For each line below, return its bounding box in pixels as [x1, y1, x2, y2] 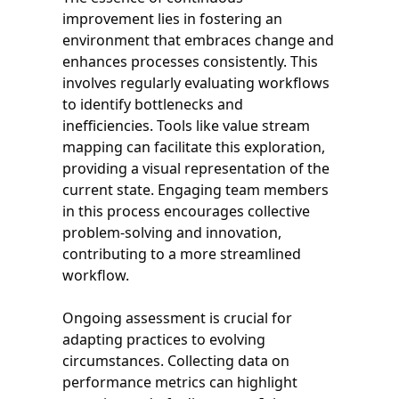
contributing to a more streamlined [62, 243, 301, 264]
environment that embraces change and [62, 29, 334, 50]
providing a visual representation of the [62, 158, 330, 178]
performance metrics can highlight [62, 371, 297, 392]
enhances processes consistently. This [62, 51, 318, 71]
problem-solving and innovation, [62, 222, 281, 242]
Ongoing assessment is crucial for [62, 307, 292, 328]
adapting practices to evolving [62, 329, 265, 349]
